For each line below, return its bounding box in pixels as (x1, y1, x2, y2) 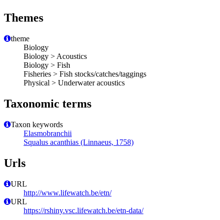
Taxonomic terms (4, 97, 91, 110)
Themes (4, 11, 43, 25)
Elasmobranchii (24, 129, 72, 137)
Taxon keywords (11, 120, 63, 129)
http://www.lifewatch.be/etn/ (24, 188, 111, 197)
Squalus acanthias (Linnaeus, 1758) (24, 137, 134, 146)
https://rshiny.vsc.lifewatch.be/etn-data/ (24, 206, 143, 215)
